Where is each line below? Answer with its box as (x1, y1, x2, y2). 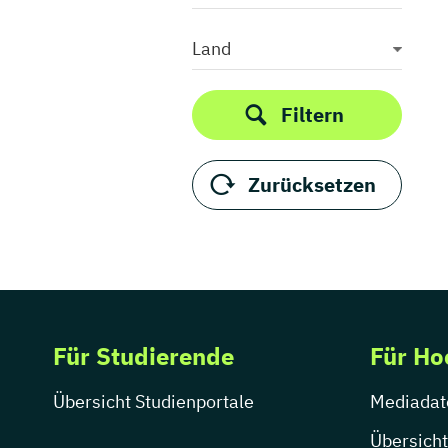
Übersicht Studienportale (52, 390, 254, 413)
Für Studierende (52, 340, 234, 372)
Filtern (280, 101, 344, 128)
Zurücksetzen (248, 171, 376, 198)
